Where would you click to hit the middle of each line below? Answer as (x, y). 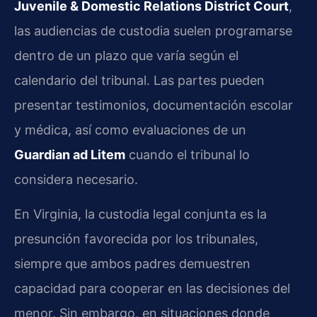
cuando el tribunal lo (188, 154)
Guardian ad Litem (70, 154)
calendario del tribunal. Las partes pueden (139, 80)
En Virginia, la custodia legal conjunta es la (140, 214)
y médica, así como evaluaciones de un (130, 129)
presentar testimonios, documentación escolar (154, 105)
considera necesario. (76, 179)
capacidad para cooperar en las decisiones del (152, 289)
